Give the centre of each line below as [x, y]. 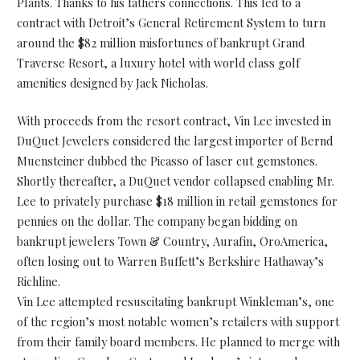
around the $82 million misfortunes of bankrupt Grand [160, 43]
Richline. [38, 281]
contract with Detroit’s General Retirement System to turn [171, 23]
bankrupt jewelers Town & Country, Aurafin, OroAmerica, [172, 241]
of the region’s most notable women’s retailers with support [178, 321]
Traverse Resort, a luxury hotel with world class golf [158, 63]
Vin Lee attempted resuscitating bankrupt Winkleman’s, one [175, 301]
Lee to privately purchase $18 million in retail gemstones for [177, 200]
